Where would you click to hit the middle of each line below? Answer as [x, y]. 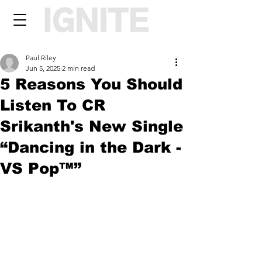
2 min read [78, 68]
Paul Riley [41, 58]
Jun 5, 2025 [43, 68]
